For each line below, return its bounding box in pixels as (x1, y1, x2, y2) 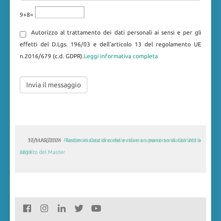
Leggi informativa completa (84, 53, 158, 60)
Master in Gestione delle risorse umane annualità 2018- (64, 137, 202, 144)
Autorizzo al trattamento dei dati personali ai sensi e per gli (26, 29, 201, 36)
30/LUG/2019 (24, 137, 64, 144)
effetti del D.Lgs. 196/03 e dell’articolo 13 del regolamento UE (20, 41, 201, 48)
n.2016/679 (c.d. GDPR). (20, 53, 84, 60)
